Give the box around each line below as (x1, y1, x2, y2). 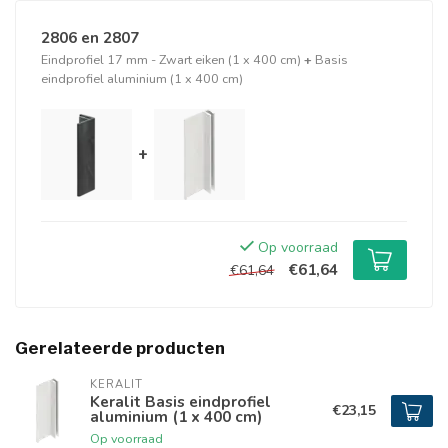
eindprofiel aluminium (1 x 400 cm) (41, 70, 243, 87)
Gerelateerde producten (15, 338, 225, 358)
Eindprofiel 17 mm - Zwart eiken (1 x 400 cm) (41, 51, 301, 68)
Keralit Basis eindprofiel (90, 391, 271, 412)
